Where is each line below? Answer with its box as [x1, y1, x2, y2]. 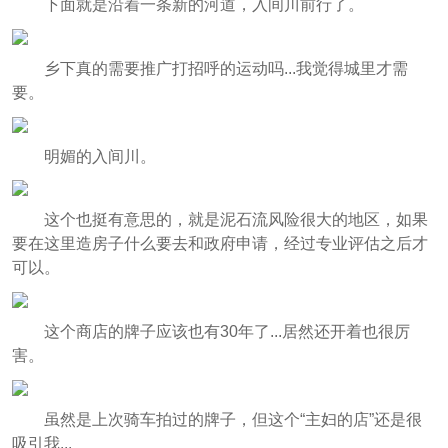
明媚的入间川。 [43, 147, 156, 165]
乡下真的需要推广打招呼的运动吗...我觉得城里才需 [43, 59, 408, 77]
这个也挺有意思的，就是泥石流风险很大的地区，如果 [43, 211, 428, 229]
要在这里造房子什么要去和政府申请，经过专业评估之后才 [11, 235, 428, 253]
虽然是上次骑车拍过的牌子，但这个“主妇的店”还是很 [43, 411, 422, 429]
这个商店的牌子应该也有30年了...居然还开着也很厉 [43, 323, 410, 341]
